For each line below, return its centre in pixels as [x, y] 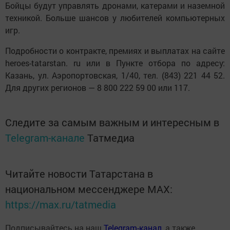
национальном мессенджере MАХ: [89, 189]
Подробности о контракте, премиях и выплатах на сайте [115, 50]
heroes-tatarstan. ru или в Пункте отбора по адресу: [115, 63]
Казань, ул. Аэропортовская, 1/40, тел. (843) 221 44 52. [115, 75]
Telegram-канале [45, 137]
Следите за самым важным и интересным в [112, 122]
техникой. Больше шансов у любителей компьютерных [115, 17]
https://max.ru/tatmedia [61, 204]
